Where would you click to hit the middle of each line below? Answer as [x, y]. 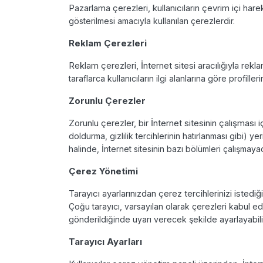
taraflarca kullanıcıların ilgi [119, 78]
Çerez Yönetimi [104, 171]
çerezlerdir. [214, 21]
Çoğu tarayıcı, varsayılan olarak [130, 206]
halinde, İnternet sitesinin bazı [127, 149]
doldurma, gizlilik [102, 136]
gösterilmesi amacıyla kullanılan [130, 21]
